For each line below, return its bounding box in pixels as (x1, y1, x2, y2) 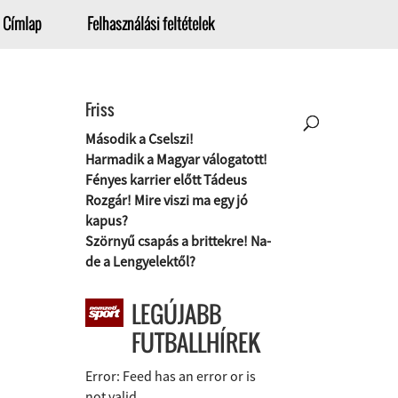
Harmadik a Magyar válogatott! (85, 150, 267, 168)
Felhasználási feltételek (87, 12, 215, 36)
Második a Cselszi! (85, 130, 194, 147)
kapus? (85, 211, 128, 229)
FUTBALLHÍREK (131, 325, 260, 360)
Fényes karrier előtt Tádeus (85, 171, 247, 188)
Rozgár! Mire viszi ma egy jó (85, 191, 248, 209)
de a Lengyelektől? (85, 252, 195, 270)
